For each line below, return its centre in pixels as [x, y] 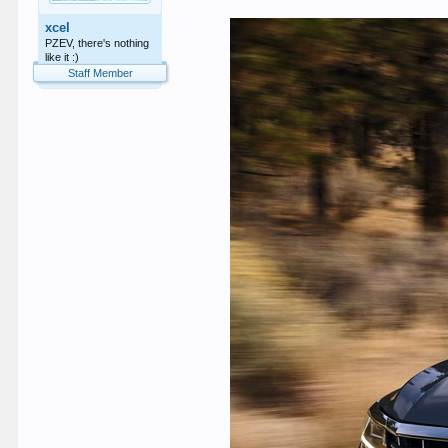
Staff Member [100, 73]
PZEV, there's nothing [97, 43]
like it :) [62, 57]
